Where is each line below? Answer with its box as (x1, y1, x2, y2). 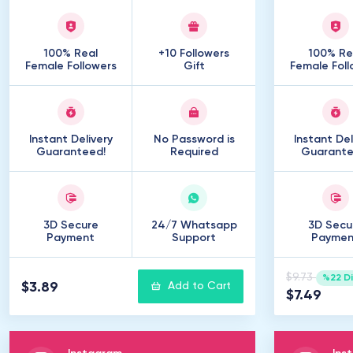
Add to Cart (168, 281, 231, 292)
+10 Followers (158, 48, 229, 59)
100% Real (43, 48, 98, 59)
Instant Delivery (28, 134, 113, 145)
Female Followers (24, 61, 117, 72)
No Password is (153, 134, 235, 145)
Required (169, 147, 218, 158)
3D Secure (43, 220, 98, 231)
